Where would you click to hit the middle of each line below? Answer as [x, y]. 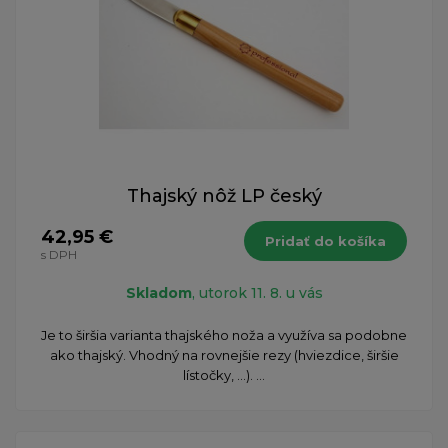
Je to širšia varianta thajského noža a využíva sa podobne [224, 335]
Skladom [158, 293]
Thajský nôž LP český [224, 196]
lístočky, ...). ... [224, 375]
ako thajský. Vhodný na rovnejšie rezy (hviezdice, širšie [224, 355]
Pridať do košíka [325, 241]
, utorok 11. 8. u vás [257, 293]
